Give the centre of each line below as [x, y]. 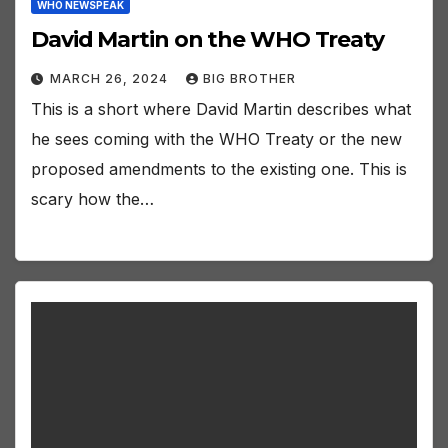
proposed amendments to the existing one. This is [219, 169]
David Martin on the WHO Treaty [207, 40]
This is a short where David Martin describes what [221, 109]
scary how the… [92, 199]
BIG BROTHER [249, 79]
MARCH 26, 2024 [111, 79]
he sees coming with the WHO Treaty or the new [216, 139]
